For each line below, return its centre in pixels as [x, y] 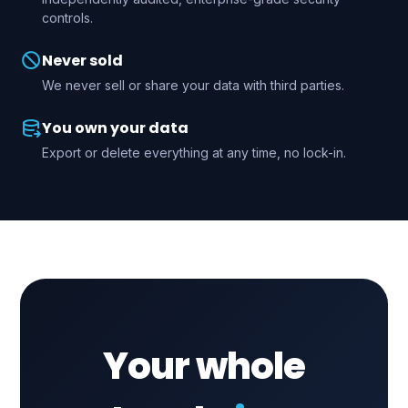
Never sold [82, 61]
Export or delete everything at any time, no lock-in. [194, 153]
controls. [67, 18]
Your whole [204, 366]
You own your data [115, 128]
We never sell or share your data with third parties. [193, 85]
